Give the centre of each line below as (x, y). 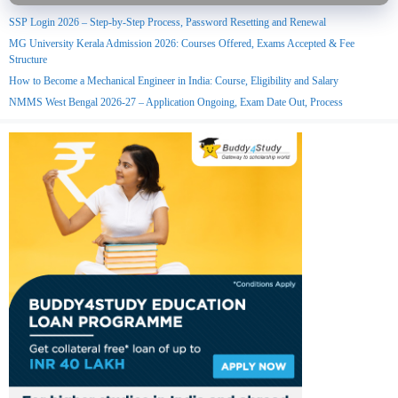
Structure (28, 59)
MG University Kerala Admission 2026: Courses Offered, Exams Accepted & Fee (182, 43)
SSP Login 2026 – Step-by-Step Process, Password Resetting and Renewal (167, 22)
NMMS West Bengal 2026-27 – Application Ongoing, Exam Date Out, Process (176, 102)
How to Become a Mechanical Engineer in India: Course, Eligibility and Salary (174, 80)
